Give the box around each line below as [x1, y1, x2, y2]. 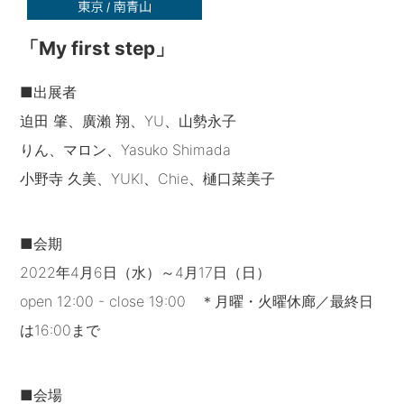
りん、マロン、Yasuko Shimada [20, 141, 232, 160]
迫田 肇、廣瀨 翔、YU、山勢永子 [20, 112, 237, 131]
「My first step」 [20, 37, 175, 60]
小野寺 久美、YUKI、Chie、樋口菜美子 [20, 170, 276, 188]
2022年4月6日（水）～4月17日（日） [20, 263, 271, 282]
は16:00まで [20, 321, 101, 340]
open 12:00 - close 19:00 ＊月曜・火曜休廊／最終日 [20, 292, 374, 311]
